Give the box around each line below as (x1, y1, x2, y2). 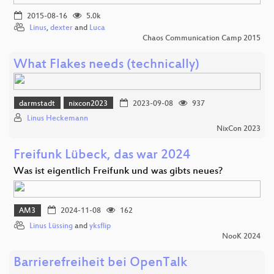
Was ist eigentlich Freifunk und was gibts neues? (13, 166, 223, 178)
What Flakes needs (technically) (13, 57, 199, 73)
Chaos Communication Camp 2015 (143, 34, 261, 43)
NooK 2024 (222, 232, 261, 241)
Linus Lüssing (29, 221, 73, 231)
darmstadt (19, 99, 56, 108)
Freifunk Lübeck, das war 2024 (13, 148, 190, 164)
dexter (50, 24, 73, 33)
